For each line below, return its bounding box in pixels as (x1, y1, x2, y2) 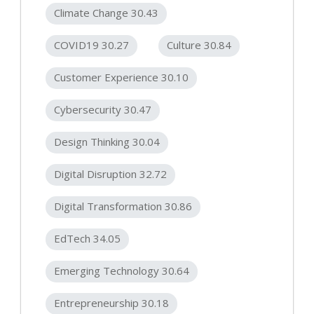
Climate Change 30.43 (54, 6, 158, 20)
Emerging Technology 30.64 (54, 264, 189, 278)
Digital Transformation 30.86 (54, 199, 192, 214)
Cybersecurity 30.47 (54, 102, 151, 117)
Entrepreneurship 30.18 (54, 296, 169, 310)
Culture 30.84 (167, 38, 231, 53)
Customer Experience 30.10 (54, 70, 189, 85)
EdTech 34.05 (54, 231, 121, 246)
